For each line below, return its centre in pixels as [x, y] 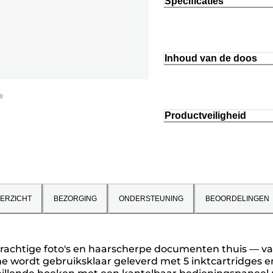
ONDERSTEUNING [151, 198]
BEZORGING [75, 198]
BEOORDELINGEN [237, 198]
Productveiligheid [205, 115]
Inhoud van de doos [211, 58]
